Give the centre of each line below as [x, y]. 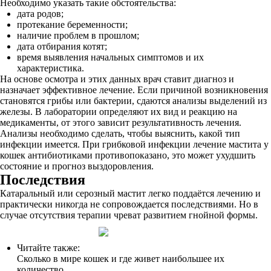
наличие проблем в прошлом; [78, 35]
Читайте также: [48, 248]
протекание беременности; [72, 24]
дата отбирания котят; [62, 46]
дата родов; [40, 14]
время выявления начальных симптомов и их [110, 57]
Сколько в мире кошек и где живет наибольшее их [121, 259]
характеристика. [51, 68]
